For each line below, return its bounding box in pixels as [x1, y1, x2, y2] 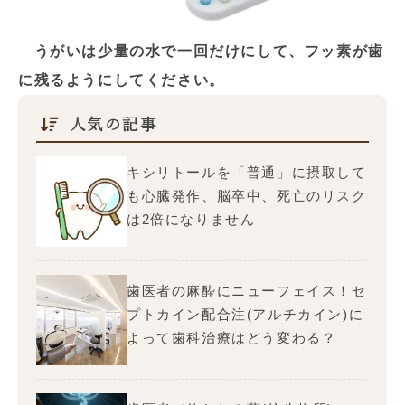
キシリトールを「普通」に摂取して [127, 165, 367, 181]
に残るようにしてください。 [18, 72, 225, 89]
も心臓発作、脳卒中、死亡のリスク [127, 188, 367, 204]
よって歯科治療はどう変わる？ [127, 330, 337, 346]
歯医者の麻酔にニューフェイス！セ [127, 283, 367, 299]
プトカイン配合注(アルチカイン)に [127, 306, 364, 323]
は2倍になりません [127, 212, 256, 228]
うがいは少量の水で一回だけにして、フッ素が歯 [33, 43, 384, 60]
